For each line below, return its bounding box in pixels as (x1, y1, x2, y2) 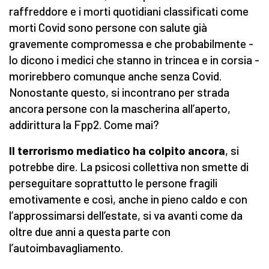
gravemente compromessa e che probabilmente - (9, 37, 253, 51)
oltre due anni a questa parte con (9, 225, 171, 239)
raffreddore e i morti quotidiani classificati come (9, 4, 249, 19)
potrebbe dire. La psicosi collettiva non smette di (9, 160, 249, 174)
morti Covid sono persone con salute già (9, 20, 207, 35)
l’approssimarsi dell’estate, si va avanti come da (9, 208, 243, 223)
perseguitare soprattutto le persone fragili (9, 176, 217, 190)
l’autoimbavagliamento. (9, 241, 123, 255)
